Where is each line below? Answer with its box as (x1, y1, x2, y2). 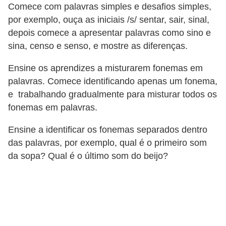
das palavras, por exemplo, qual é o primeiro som (8, 137, 207, 148)
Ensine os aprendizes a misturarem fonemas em (8, 63, 203, 74)
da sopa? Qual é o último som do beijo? (8, 150, 168, 161)
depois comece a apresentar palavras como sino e (8, 28, 211, 38)
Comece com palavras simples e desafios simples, (8, 2, 211, 12)
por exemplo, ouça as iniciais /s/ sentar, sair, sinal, (8, 15, 209, 25)
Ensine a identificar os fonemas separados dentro (8, 124, 207, 135)
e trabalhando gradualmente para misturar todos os (8, 89, 217, 100)
